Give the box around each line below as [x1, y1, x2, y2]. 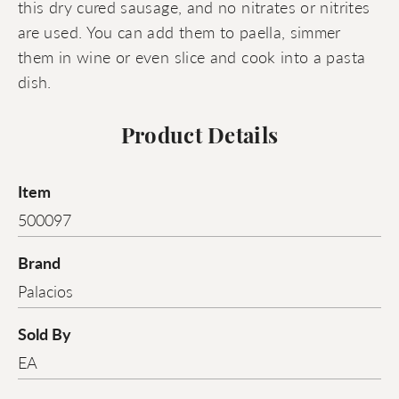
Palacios [18, 280, 73, 303]
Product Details [120, 127, 279, 150]
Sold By [18, 322, 71, 346]
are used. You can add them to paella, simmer [18, 20, 341, 44]
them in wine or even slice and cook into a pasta [18, 45, 366, 69]
